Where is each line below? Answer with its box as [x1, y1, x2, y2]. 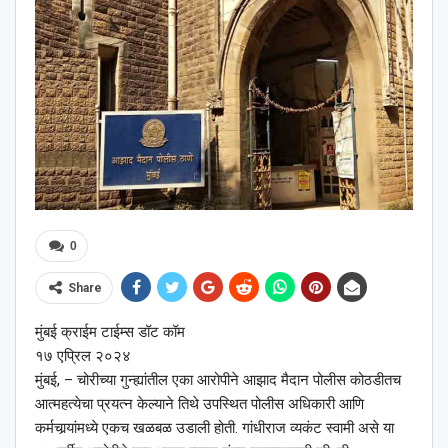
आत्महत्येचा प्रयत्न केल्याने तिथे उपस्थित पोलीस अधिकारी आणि [35, 395, 364, 414]
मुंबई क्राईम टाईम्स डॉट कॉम [35, 323, 185, 342]
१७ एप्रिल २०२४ [35, 347, 131, 366]
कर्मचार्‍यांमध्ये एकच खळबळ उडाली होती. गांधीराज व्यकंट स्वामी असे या [35, 419, 394, 438]
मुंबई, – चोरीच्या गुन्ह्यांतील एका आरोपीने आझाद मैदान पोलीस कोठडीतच [35, 371, 401, 390]
